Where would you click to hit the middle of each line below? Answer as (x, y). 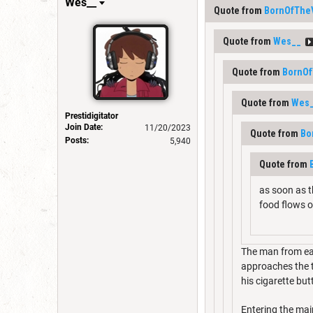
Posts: (77, 140)
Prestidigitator (92, 116)
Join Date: (84, 127)
